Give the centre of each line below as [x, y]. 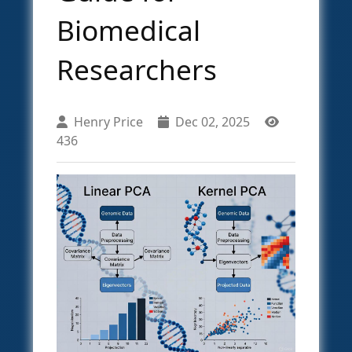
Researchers [137, 69]
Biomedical [128, 30]
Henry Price [108, 122]
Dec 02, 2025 [213, 122]
